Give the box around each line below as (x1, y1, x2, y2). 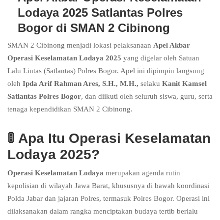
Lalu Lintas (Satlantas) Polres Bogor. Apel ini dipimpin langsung (7, 66, 204, 75)
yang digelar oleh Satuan (121, 54, 199, 62)
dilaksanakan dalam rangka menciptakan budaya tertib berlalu (7, 207, 198, 215)
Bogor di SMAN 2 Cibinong (17, 21, 170, 34)
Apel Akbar (153, 41, 190, 49)
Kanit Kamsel (162, 79, 207, 87)
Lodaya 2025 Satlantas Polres (17, 5, 183, 19)
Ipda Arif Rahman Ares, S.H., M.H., (23, 79, 138, 87)
